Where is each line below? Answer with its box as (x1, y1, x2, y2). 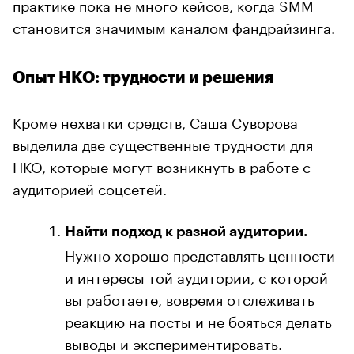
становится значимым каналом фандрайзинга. (13, 14, 335, 37)
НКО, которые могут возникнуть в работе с (13, 153, 311, 176)
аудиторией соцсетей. (13, 175, 167, 198)
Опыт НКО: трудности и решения (13, 69, 273, 86)
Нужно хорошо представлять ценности (65, 242, 335, 265)
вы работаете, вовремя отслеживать (65, 286, 314, 309)
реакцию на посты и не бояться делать (65, 308, 332, 331)
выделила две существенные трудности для (13, 131, 313, 154)
